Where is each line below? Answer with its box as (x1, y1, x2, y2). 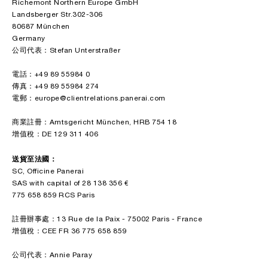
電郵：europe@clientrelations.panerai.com (12, 95, 166, 102)
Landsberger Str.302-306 (12, 11, 103, 18)
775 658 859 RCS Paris (12, 192, 95, 199)
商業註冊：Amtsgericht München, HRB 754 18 (12, 119, 176, 126)
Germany (12, 35, 45, 42)
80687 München (12, 23, 70, 30)
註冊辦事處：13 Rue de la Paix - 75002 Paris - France (12, 216, 202, 223)
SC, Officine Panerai (12, 168, 84, 175)
